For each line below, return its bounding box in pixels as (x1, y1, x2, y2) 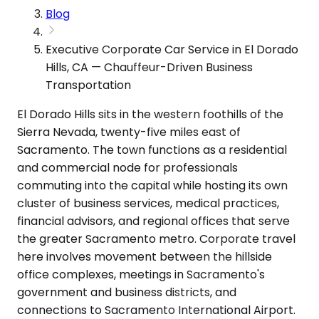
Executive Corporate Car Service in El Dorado (46, 41, 298, 58)
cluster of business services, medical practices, (17, 194, 279, 211)
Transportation (46, 76, 131, 93)
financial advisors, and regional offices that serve (17, 212, 290, 229)
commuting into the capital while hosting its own (17, 177, 288, 194)
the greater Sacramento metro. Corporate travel (17, 230, 296, 247)
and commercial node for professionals (17, 159, 238, 176)
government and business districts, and (17, 283, 236, 300)
